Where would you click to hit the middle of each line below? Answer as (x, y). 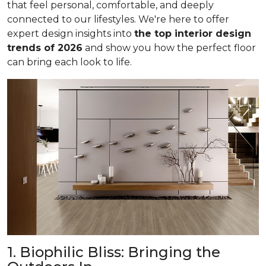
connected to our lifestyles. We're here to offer (118, 19)
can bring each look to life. (69, 62)
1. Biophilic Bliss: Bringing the (114, 252)
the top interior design (193, 34)
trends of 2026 (45, 48)
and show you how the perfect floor (169, 48)
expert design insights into (71, 34)
